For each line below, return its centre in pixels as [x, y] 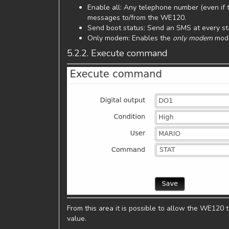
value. [77, 218]
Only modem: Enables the [130, 38]
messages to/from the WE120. [137, 17]
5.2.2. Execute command [117, 53]
